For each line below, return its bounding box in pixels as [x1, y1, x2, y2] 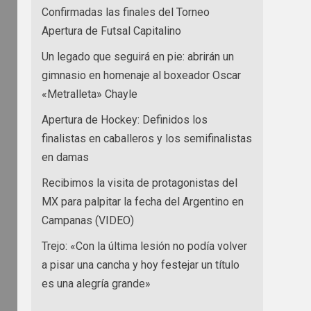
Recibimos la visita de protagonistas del [42, 176, 237, 190]
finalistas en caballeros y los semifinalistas [42, 131, 252, 145]
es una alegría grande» [42, 276, 151, 290]
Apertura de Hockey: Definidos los [42, 112, 208, 126]
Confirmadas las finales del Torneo [42, 5, 210, 19]
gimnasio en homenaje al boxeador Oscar [42, 68, 241, 82]
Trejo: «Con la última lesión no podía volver [42, 239, 247, 253]
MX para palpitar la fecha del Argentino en [42, 194, 244, 208]
